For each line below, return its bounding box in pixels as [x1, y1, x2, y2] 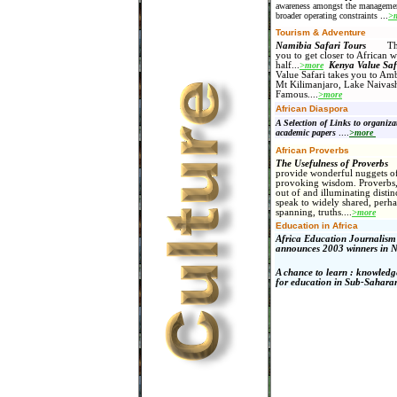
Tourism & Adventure [276, 27, 366, 37]
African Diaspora [276, 104, 348, 113]
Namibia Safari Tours [276, 41, 374, 51]
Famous [276, 90, 307, 99]
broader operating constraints [276, 11, 380, 20]
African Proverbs [276, 145, 349, 155]
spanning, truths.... [276, 207, 352, 217]
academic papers [276, 128, 336, 137]
